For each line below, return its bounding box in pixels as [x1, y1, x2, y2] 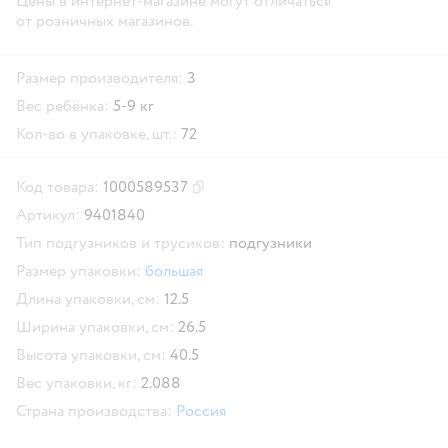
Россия [176, 400, 226, 421]
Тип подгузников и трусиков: [16, 232, 225, 253]
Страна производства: [16, 400, 172, 421]
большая [145, 260, 203, 281]
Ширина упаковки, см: [16, 316, 174, 337]
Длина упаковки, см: [16, 288, 160, 309]
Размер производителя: [16, 67, 183, 88]
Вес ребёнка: [16, 95, 109, 116]
